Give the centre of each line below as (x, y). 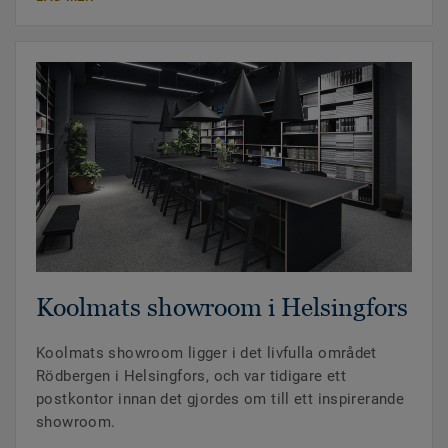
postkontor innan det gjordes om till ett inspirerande (220, 399)
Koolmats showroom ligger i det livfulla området (206, 353)
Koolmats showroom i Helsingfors (222, 307)
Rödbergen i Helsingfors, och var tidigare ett (191, 376)
